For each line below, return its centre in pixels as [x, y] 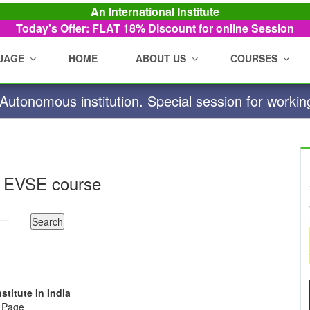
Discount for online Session [221, 28]
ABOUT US [161, 58]
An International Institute [155, 11]
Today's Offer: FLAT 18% [82, 28]
